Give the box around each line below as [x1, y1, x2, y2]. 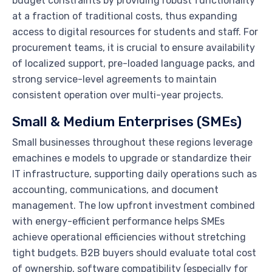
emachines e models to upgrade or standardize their [12, 152, 251, 165]
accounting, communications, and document [12, 184, 219, 196]
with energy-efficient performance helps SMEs [12, 216, 225, 228]
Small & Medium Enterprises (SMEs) [12, 114, 242, 131]
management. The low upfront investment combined [12, 200, 255, 212]
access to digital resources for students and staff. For [12, 26, 258, 38]
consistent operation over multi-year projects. [12, 89, 223, 101]
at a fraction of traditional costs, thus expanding [12, 10, 237, 22]
